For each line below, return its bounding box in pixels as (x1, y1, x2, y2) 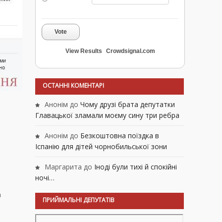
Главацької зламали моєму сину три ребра (35, 111, 179, 120)
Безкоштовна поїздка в (80, 131, 159, 141)
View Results (65, 48, 102, 55)
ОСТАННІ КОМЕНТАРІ (43, 81, 104, 90)
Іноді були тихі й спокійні (94, 162, 177, 172)
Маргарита (45, 162, 82, 172)
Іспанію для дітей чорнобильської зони (35, 142, 167, 152)
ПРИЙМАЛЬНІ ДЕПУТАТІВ (43, 196, 114, 205)
